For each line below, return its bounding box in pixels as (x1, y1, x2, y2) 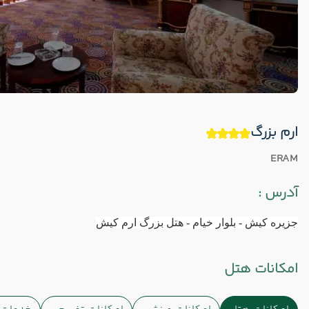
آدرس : (258, 183, 298, 204)
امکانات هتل (224, 259, 298, 280)
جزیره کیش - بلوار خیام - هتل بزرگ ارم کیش (96, 217, 298, 228)
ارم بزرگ (250, 122, 298, 143)
